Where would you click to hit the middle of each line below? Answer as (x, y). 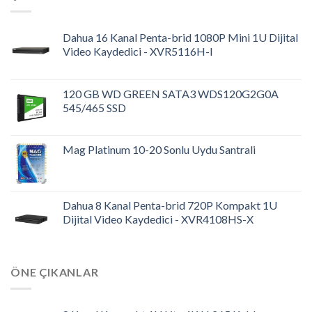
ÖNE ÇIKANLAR (55, 272)
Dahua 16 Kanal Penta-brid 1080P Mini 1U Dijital (180, 37)
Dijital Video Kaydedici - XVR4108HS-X (158, 219)
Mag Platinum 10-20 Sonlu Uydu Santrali (159, 149)
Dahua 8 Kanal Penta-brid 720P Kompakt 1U (170, 205)
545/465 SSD (94, 107)
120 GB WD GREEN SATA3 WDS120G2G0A (171, 93)
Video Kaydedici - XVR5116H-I (138, 51)
